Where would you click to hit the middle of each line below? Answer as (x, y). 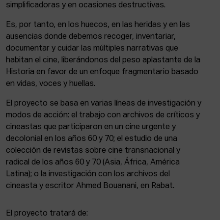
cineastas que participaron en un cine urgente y (91, 127)
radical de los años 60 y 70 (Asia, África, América (93, 163)
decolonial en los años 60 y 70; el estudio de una (92, 139)
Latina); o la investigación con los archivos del (88, 174)
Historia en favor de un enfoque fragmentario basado (102, 72)
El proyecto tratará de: (49, 214)
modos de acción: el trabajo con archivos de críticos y (103, 115)
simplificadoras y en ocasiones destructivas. (86, 5)
